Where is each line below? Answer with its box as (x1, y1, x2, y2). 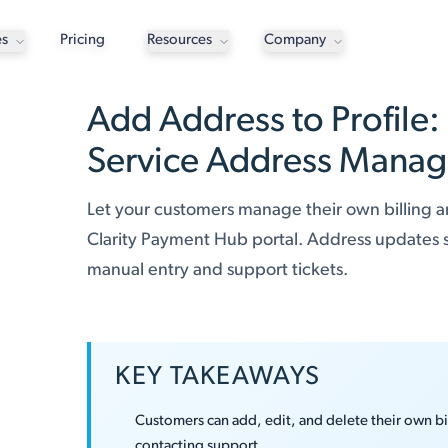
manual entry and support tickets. (87, 261, 349, 280)
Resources (146, 33, 212, 48)
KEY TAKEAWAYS (115, 364, 321, 391)
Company (263, 33, 326, 48)
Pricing (59, 33, 105, 48)
